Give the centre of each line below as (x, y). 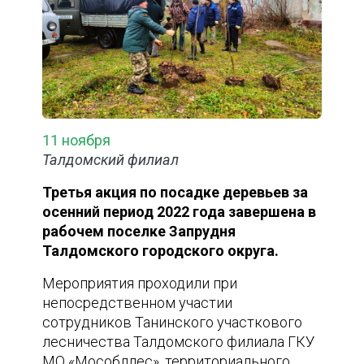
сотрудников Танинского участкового (173, 323)
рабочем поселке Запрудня (139, 232)
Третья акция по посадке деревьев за (175, 193)
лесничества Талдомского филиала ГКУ (179, 342)
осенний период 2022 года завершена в (180, 212)
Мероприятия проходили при (140, 284)
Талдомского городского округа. (161, 251)
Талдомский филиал (111, 160)
